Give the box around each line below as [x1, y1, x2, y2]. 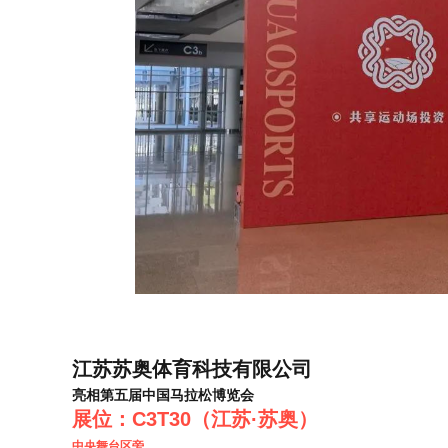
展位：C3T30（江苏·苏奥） [72, 408, 318, 430]
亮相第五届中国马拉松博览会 [72, 387, 254, 403]
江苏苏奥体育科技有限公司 [72, 358, 312, 380]
